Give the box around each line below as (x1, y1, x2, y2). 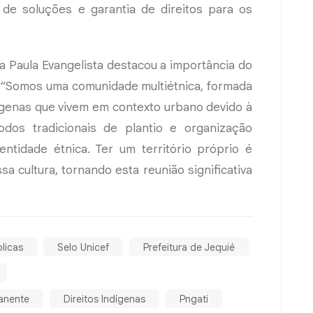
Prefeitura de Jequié (143, 240, 235, 254)
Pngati (180, 292, 208, 305)
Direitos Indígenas (64, 292, 145, 305)
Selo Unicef (57, 240, 109, 254)
